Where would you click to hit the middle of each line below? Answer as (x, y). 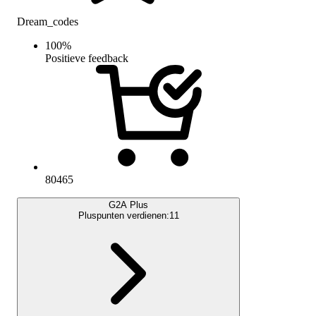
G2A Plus (128, 205)
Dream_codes (48, 21)
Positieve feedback (87, 58)
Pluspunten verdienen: (123, 215)
